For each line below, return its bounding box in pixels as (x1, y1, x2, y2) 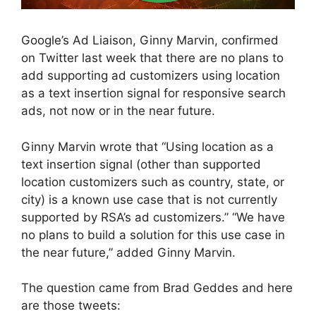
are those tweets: (21, 298, 121, 313)
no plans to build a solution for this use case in (21, 227, 285, 242)
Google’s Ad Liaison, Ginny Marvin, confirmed (21, 33, 279, 48)
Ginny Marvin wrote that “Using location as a (21, 139, 274, 154)
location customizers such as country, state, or (21, 174, 284, 189)
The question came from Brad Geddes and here (21, 281, 293, 296)
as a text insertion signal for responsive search (21, 86, 286, 101)
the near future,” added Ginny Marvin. (21, 245, 236, 260)
